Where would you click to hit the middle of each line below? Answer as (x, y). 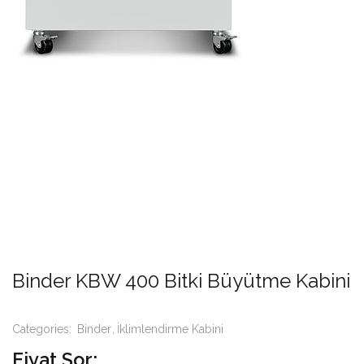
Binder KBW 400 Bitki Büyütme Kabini (181, 281)
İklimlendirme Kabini (170, 329)
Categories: (43, 329)
